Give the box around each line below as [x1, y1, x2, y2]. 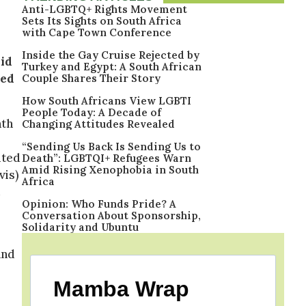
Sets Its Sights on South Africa [22, 14, 182, 27]
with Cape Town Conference [22, 26, 171, 39]
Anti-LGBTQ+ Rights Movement [22, 3, 187, 16]
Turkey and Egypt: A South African [22, 60, 201, 73]
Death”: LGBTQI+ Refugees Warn [22, 152, 191, 165]
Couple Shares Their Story [22, 72, 161, 85]
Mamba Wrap [53, 277, 189, 301]
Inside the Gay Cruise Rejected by [22, 48, 199, 61]
